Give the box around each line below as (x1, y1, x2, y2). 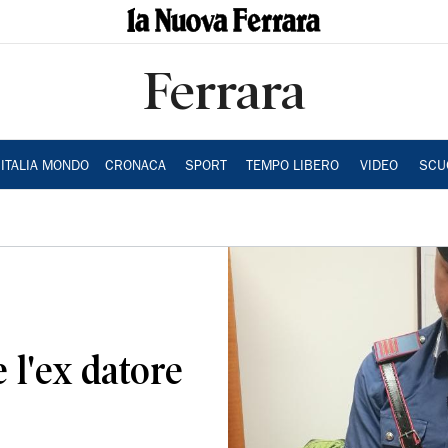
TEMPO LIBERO (245, 160, 339, 174)
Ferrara (142, 62, 306, 120)
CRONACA (104, 160, 166, 174)
